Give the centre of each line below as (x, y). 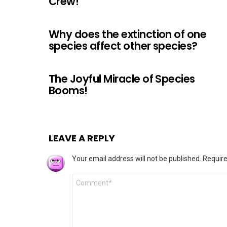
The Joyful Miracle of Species (122, 79)
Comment (90, 177)
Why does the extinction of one (128, 34)
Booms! (68, 90)
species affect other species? (123, 46)
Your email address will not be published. (137, 158)
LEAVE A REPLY (82, 138)
